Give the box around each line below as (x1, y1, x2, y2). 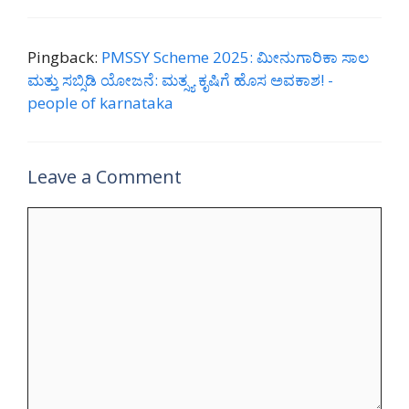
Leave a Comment (27, 163, 182, 189)
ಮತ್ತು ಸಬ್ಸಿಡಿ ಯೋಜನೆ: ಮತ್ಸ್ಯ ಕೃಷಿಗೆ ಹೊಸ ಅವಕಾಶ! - (27, 69, 333, 91)
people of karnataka (27, 92, 173, 114)
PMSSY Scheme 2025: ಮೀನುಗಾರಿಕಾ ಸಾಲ (101, 47, 369, 68)
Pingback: (27, 47, 101, 68)
